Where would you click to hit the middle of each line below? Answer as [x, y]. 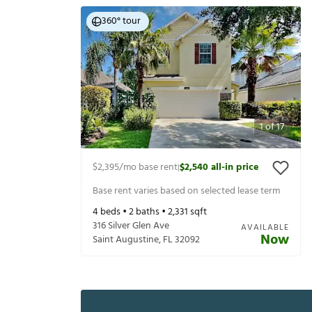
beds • [114, 212]
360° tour [121, 22]
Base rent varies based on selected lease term [186, 191]
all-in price [235, 168]
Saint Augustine [126, 240]
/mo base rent [148, 168]
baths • [151, 212]
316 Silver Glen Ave [131, 226]
